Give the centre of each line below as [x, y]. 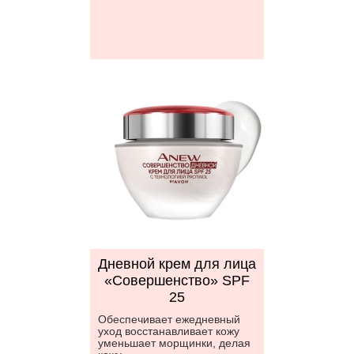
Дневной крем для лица [177, 264]
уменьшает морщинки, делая [174, 343]
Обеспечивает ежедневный [169, 319]
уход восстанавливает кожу [169, 331]
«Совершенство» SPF [177, 281]
